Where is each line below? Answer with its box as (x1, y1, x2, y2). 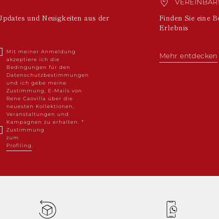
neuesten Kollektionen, (6, 103, 74, 109)
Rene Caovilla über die (6, 95, 73, 102)
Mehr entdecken (159, 51, 218, 60)
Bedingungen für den (6, 64, 70, 70)
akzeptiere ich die (6, 56, 60, 63)
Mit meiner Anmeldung (6, 48, 76, 55)
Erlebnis (159, 22, 189, 32)
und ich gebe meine (6, 79, 66, 86)
